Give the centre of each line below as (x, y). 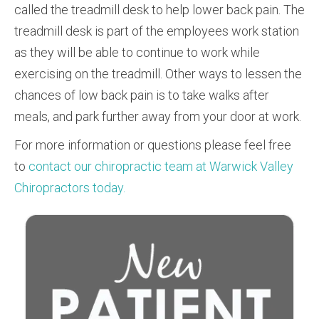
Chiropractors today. (70, 187)
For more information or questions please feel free (153, 145)
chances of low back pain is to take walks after (142, 95)
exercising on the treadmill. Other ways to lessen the (158, 73)
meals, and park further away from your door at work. (158, 116)
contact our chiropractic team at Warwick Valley (161, 166)
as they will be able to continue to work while (137, 52)
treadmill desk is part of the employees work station (157, 31)
